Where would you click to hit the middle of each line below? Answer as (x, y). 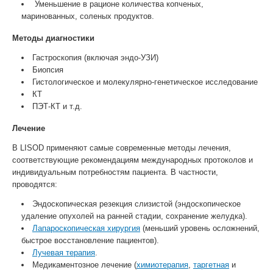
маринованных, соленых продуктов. (88, 16)
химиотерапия (162, 265)
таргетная (211, 265)
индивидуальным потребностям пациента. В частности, (115, 172)
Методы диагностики (53, 38)
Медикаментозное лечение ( (84, 265)
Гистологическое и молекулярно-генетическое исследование (145, 82)
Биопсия (48, 70)
